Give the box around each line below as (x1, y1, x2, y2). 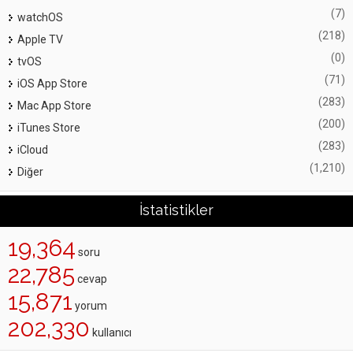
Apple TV (17, 32, 63, 46)
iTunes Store (17, 121, 80, 134)
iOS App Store (17, 76, 87, 90)
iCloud (17, 143, 48, 156)
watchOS (17, 10, 63, 24)
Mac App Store (17, 98, 91, 112)
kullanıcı (90, 325, 132, 339)
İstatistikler (139, 201, 214, 218)
